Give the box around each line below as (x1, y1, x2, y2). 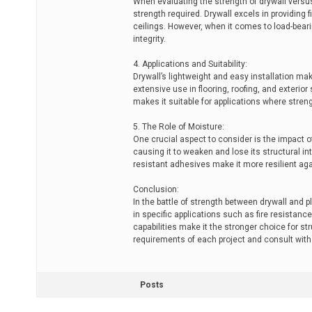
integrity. (133, 34, 166, 44)
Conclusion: (133, 185, 179, 194)
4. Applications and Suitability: (133, 59, 247, 69)
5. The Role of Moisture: (133, 122, 224, 132)
